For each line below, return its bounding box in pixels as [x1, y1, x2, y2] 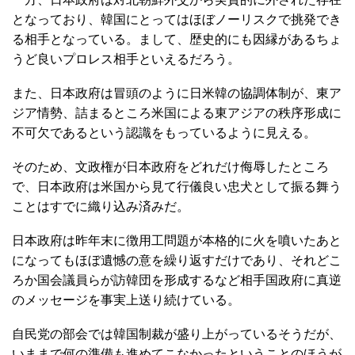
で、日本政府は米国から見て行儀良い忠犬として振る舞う [12, 180, 342, 193]
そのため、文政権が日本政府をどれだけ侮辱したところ [12, 160, 329, 174]
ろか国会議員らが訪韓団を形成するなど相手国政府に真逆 [12, 273, 342, 287]
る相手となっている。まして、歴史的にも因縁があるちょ [12, 32, 342, 46]
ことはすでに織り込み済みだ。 [12, 200, 189, 213]
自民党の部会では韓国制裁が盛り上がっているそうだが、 [12, 327, 342, 341]
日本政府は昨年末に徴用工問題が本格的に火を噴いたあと [12, 234, 342, 247]
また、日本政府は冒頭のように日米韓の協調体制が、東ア [12, 86, 342, 100]
